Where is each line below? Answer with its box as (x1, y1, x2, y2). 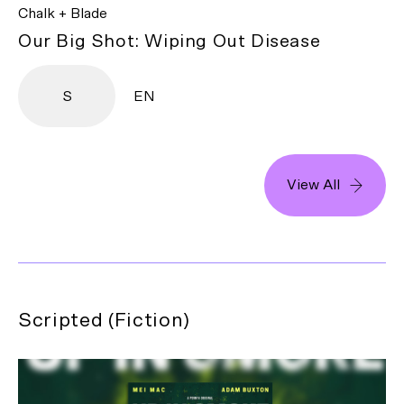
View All (287, 178, 340, 193)
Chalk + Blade (18, 6, 107, 22)
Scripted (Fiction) (18, 310, 190, 331)
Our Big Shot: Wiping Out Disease (18, 32, 321, 51)
